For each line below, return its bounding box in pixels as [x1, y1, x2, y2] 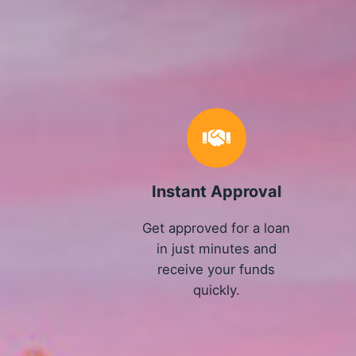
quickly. [192, 282, 240, 299]
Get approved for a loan [142, 220, 291, 237]
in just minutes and [156, 241, 277, 257]
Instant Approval [151, 182, 281, 202]
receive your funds [157, 261, 276, 278]
